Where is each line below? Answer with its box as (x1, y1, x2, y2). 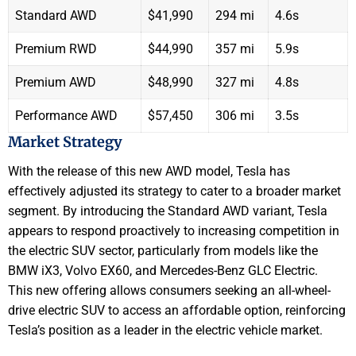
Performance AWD (15, 107, 118, 123)
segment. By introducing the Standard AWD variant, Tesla (8, 203, 327, 219)
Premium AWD (15, 74, 96, 90)
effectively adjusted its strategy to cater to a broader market (8, 184, 341, 199)
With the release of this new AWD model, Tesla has (8, 164, 290, 180)
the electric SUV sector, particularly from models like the (8, 243, 318, 259)
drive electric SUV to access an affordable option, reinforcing (8, 303, 346, 319)
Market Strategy (8, 132, 122, 151)
